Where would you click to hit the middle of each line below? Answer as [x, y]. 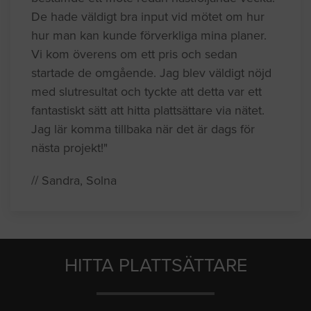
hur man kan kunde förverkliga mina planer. [149, 35]
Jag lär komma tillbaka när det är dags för [143, 129]
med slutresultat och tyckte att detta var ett [146, 91]
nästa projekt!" [69, 148]
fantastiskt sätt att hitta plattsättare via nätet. [148, 110]
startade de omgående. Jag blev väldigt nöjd [151, 73]
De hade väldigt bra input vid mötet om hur [148, 16]
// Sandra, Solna [74, 180]
